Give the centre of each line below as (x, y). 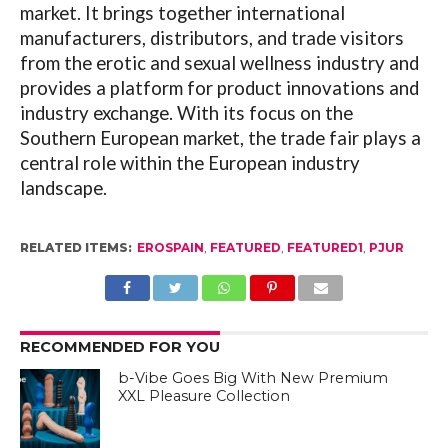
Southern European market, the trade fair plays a (220, 137)
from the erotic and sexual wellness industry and (219, 62)
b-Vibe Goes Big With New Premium (253, 377)
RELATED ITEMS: (75, 247)
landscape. (63, 187)
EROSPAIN (170, 247)
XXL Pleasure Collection (204, 395)
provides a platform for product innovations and (219, 87)
